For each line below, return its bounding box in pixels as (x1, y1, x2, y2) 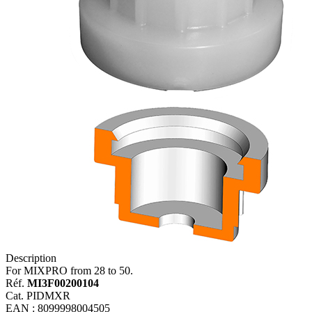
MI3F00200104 (27, 276, 99, 289)
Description (6, 251, 56, 264)
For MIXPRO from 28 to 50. (6, 264, 133, 276)
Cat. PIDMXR (6, 289, 70, 302)
